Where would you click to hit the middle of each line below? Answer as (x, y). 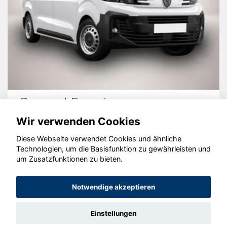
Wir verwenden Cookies (78, 121)
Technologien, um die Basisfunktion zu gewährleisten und (113, 149)
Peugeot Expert (64, 102)
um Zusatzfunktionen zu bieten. (69, 159)
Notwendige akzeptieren (113, 187)
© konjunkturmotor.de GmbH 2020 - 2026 (113, 159)
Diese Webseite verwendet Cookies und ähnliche (99, 139)
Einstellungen (113, 213)
